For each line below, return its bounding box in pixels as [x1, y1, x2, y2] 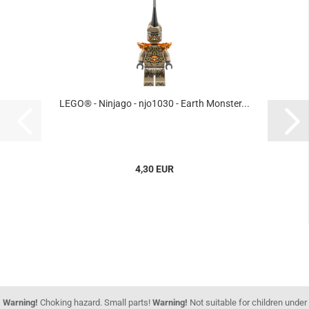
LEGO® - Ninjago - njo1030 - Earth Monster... [59, 98, 250, 109]
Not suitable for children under [187, 297, 307, 308]
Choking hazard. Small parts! [37, 297, 152, 308]
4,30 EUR [134, 163, 174, 175]
